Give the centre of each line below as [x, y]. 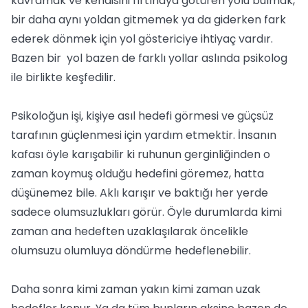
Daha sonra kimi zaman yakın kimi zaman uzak [136, 289]
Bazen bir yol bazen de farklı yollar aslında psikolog [149, 58]
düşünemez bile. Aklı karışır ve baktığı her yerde [140, 193]
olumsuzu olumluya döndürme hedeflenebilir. [131, 251]
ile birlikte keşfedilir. [63, 77]
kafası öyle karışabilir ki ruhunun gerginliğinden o [141, 154]
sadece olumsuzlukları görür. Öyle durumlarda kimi [146, 212]
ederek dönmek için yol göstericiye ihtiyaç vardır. [142, 39]
